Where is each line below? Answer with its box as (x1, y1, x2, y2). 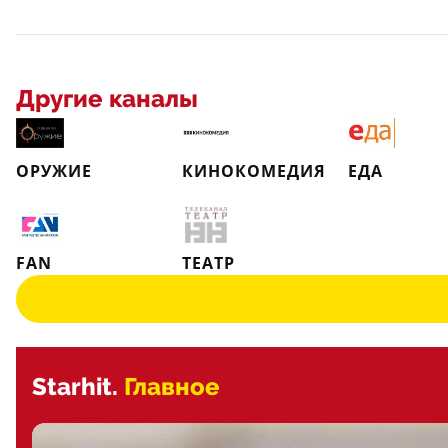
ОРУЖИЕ (16, 160, 92, 182)
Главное (124, 373, 220, 401)
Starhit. (32, 373, 118, 401)
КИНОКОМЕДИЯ (182, 160, 326, 182)
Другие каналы (16, 85, 198, 113)
